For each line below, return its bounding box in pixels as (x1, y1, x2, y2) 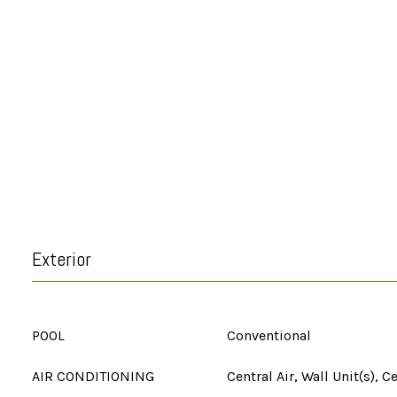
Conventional (227, 327, 311, 344)
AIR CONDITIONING (32, 368, 154, 385)
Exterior (32, 246, 91, 271)
